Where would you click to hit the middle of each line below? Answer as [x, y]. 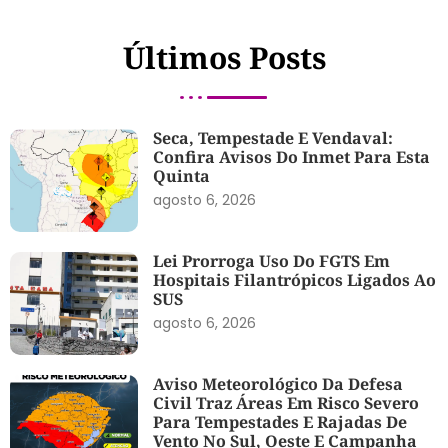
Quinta [182, 176]
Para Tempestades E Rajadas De [280, 421]
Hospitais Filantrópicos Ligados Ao [295, 279]
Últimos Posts [224, 58]
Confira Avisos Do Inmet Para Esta [292, 157]
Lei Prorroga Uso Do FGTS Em [272, 260]
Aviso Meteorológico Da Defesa [278, 383]
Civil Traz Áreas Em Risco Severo [286, 402]
